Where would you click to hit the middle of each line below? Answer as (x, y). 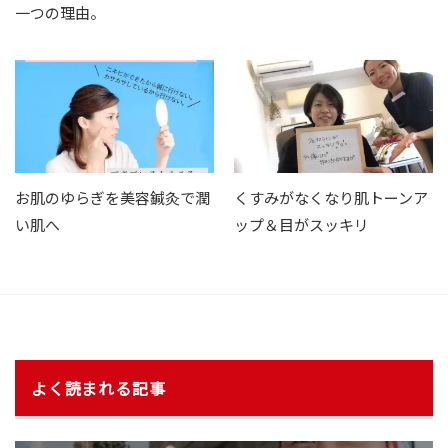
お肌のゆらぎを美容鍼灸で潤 (112, 198)
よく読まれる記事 (98, 387)
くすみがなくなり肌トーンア (331, 198)
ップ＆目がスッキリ (301, 225)
